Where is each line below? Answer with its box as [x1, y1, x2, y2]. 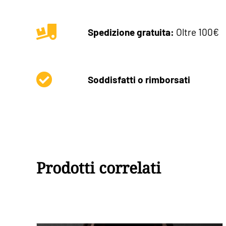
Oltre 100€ [174, 26, 219, 38]
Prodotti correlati [36, 157, 161, 178]
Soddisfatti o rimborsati [88, 73, 191, 85]
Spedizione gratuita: [88, 26, 175, 38]
